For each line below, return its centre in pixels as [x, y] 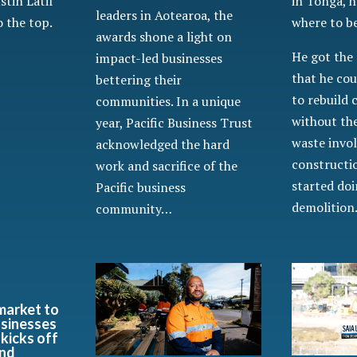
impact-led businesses [159, 58]
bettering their [139, 79]
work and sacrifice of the [167, 165]
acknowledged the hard [163, 144]
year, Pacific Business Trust [175, 122]
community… [134, 208]
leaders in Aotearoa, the [165, 15]
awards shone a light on [164, 36]
